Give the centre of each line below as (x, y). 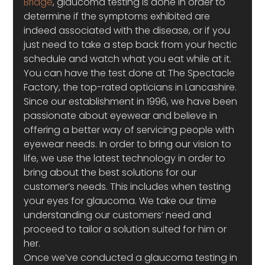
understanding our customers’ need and (119, 215)
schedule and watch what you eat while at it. (129, 59)
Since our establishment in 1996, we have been (132, 101)
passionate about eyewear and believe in (122, 116)
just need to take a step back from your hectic (132, 45)
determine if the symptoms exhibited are (118, 16)
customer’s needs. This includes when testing (129, 187)
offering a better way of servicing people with (130, 130)
